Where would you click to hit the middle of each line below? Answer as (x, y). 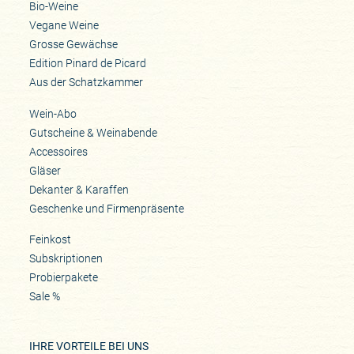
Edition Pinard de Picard (87, 64)
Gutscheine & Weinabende (93, 132)
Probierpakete (63, 277)
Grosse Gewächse (73, 45)
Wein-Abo (53, 113)
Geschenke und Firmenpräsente (106, 208)
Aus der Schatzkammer (86, 83)
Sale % (44, 296)
